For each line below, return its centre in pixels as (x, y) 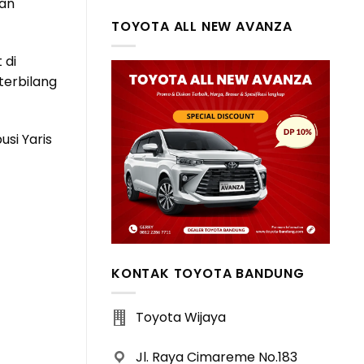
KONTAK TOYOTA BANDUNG (208, 273)
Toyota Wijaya (181, 318)
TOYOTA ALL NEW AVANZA (202, 26)
